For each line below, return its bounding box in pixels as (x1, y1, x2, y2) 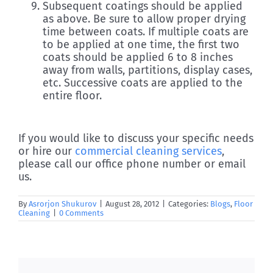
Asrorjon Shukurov (29, 199, 96, 209)
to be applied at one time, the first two (43, 38, 239, 52)
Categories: (168, 199, 210, 209)
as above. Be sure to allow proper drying (43, 12, 246, 26)
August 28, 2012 (105, 199, 159, 209)
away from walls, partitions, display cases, (43, 63, 252, 77)
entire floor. (43, 89, 102, 103)
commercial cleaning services (75, 144, 222, 158)
